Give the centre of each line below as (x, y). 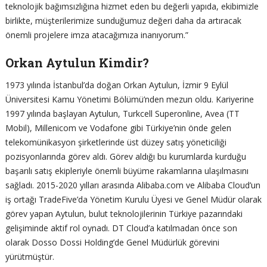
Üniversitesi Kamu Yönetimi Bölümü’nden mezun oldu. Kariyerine (129, 99)
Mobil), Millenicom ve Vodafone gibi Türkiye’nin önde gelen (118, 128)
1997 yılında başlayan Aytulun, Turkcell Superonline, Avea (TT (122, 113)
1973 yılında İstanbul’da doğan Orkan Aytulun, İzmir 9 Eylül (117, 85)
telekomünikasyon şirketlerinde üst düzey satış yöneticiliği (116, 142)
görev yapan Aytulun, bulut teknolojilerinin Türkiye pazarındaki (124, 213)
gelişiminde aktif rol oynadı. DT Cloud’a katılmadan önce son (121, 228)
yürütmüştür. (30, 256)
